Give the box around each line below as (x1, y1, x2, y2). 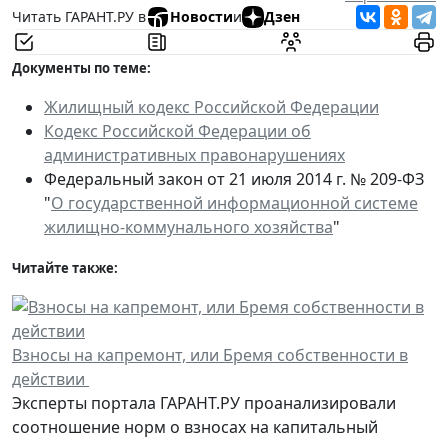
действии (12, 367, 89, 390)
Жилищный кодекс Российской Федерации (44, 95, 379, 118)
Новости (170, 7, 233, 27)
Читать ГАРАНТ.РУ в (12, 7, 146, 27)
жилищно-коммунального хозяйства (44, 215, 333, 238)
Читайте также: (12, 258, 118, 277)
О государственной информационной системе (51, 191, 418, 214)
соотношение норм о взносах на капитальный (12, 415, 378, 438)
